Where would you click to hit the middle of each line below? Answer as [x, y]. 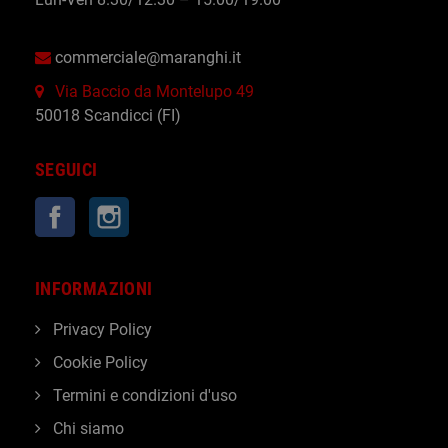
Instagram [165, 208]
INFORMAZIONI [94, 288]
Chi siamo [86, 428]
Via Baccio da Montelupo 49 [154, 91]
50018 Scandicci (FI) [108, 115]
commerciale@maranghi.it [148, 57]
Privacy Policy [100, 329]
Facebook [109, 208]
